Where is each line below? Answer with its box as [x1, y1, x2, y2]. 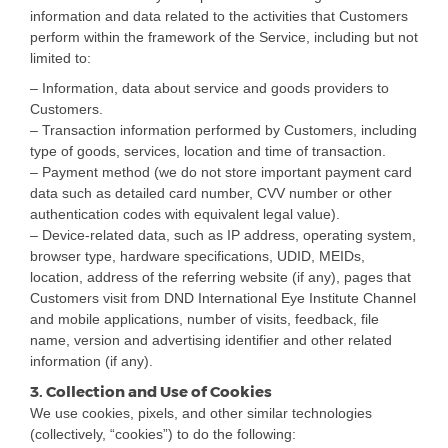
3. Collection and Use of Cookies [30, 383, 272, 402]
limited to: [30, 50, 91, 67]
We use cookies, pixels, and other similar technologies [30, 405, 372, 422]
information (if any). [30, 353, 153, 370]
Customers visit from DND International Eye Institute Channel [30, 290, 416, 307]
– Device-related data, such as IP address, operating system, [30, 227, 416, 244]
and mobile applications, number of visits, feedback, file [30, 311, 379, 328]
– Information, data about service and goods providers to [30, 80, 389, 97]
